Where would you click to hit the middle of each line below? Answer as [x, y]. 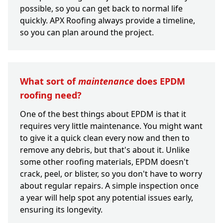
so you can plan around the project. [87, 33]
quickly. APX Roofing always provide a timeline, [108, 21]
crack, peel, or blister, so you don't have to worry [111, 174]
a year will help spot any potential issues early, [107, 198]
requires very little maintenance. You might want [111, 126]
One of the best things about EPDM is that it [103, 114]
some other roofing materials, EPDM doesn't [104, 162]
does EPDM [160, 81]
